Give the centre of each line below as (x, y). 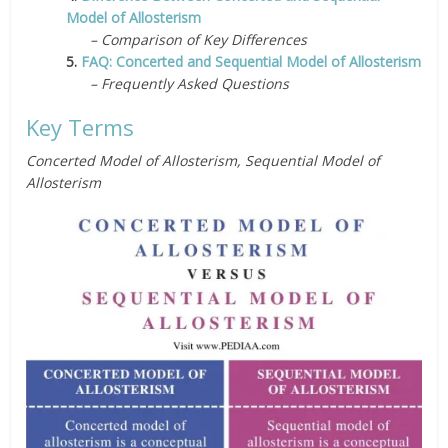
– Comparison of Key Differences (187, 39)
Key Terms (80, 127)
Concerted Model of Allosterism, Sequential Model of (203, 160)
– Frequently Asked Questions (178, 83)
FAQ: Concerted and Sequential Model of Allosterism (251, 61)
